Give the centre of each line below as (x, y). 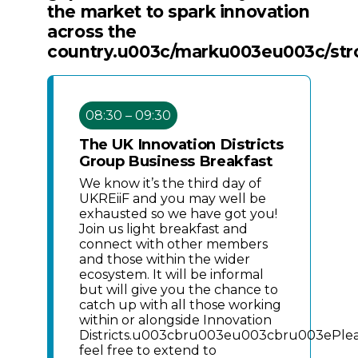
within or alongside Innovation (176, 320)
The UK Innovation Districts (181, 144)
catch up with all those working (181, 304)
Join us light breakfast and (164, 229)
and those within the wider (165, 259)
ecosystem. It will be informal (172, 274)
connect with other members (174, 244)
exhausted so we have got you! (179, 213)
